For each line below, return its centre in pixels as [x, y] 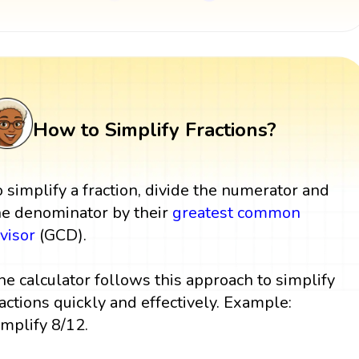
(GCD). [61, 236]
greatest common [237, 213]
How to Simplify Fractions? [154, 129]
